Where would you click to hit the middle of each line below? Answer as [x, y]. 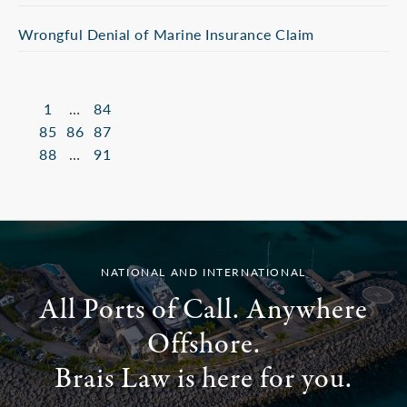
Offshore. [203, 345]
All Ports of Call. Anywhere [203, 311]
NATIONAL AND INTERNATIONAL [203, 272]
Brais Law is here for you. [203, 380]
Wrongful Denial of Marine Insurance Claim [166, 34]
